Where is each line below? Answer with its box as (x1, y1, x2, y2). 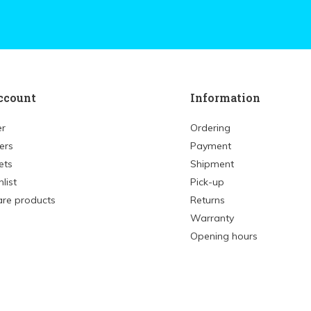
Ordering (190, 121, 230, 134)
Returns (190, 194, 225, 206)
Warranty (190, 212, 234, 224)
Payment (190, 140, 231, 152)
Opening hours (190, 230, 258, 242)
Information (190, 90, 260, 105)
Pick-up (190, 176, 224, 188)
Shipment (190, 158, 234, 170)
